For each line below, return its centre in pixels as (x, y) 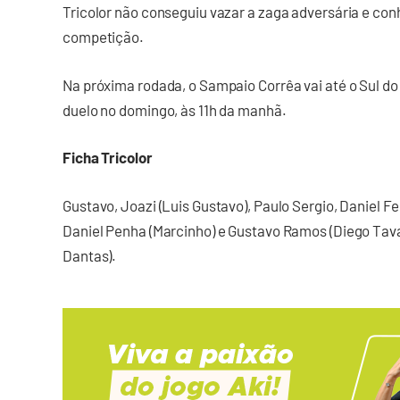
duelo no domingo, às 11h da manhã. (181, 109)
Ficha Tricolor (108, 158)
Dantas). (90, 255)
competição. (103, 37)
